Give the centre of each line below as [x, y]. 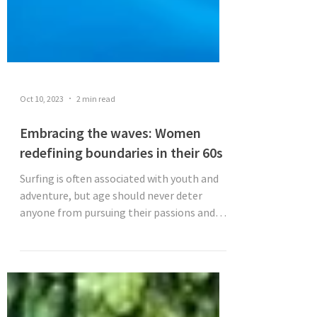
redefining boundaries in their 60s [121, 186]
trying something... [65, 263]
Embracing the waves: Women [110, 167]
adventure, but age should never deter [111, 229]
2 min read [96, 132]
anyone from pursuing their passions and [117, 246]
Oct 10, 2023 [42, 132]
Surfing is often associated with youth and [119, 212]
